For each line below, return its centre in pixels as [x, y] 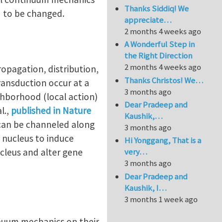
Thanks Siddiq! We [157, 8]
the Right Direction [159, 56]
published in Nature [51, 110]
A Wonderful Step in [160, 44]
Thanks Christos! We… [164, 80]
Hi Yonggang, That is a [163, 140]
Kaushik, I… [146, 188]
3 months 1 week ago [161, 199]
